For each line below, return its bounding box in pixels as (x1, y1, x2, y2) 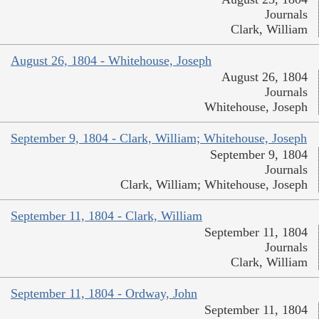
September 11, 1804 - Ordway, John (11, 286, 197, 301)
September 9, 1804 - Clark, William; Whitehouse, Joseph (11, 131, 307, 146)
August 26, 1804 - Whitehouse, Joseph (11, 53, 211, 68)
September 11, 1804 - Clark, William (11, 209, 202, 224)
